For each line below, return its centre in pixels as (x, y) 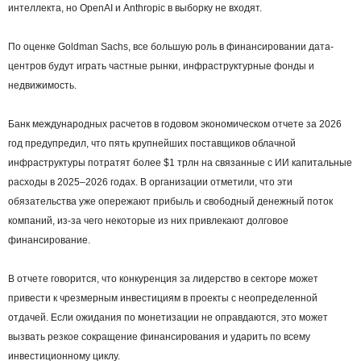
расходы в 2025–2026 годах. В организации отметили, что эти (150, 183)
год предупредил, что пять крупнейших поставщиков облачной (152, 144)
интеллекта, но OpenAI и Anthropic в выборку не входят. (135, 8)
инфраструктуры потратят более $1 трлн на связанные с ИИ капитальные (180, 163)
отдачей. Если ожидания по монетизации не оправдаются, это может (168, 318)
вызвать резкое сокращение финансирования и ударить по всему (159, 337)
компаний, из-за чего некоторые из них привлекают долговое (148, 221)
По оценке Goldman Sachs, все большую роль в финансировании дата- (171, 47)
